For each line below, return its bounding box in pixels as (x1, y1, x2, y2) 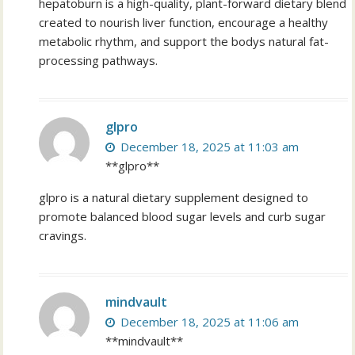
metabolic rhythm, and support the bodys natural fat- (39, 33, 330, 50)
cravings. (39, 227, 87, 244)
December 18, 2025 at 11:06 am (117, 314, 300, 330)
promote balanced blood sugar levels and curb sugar (39, 208, 326, 225)
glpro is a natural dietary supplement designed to (39, 189, 309, 206)
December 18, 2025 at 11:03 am (117, 139, 300, 155)
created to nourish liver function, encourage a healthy (39, 14, 329, 31)
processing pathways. (39, 52, 158, 69)
